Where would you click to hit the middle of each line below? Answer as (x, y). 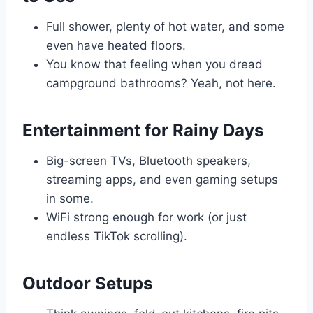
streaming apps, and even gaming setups (162, 180)
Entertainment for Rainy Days (143, 131)
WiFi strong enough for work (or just (146, 218)
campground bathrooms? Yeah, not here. (161, 83)
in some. (70, 199)
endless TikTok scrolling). (117, 236)
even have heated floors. (116, 46)
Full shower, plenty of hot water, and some (165, 27)
